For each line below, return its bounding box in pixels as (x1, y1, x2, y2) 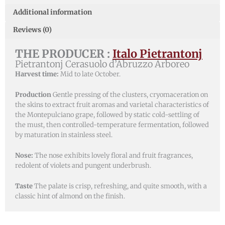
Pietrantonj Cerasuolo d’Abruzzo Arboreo (15, 58, 189, 70)
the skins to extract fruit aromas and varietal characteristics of (15, 100, 209, 109)
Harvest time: (15, 70, 60, 79)
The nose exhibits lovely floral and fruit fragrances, (33, 151, 193, 160)
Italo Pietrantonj (113, 47, 202, 61)
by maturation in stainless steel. (15, 130, 113, 139)
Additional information (13, 8, 92, 17)
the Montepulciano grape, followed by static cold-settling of (15, 110, 199, 119)
